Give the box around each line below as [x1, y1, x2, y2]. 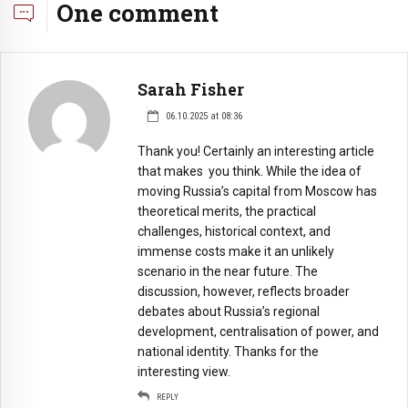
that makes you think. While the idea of [138, 163, 362, 178]
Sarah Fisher [138, 78, 244, 100]
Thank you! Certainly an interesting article [138, 143, 374, 158]
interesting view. [138, 363, 233, 379]
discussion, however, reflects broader [138, 283, 350, 299]
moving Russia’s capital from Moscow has [138, 183, 377, 199]
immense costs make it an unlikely [138, 243, 334, 259]
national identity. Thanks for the [138, 343, 319, 359]
